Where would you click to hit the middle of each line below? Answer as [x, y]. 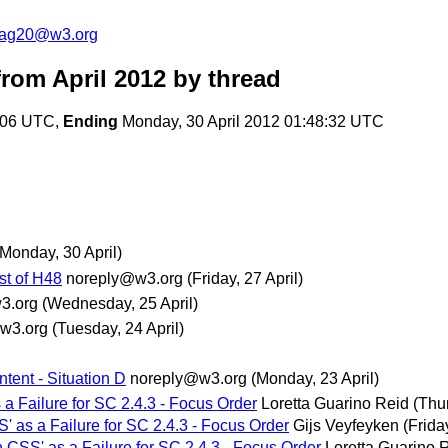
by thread [223, 79]
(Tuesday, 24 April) [118, 328]
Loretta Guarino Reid [335, 404]
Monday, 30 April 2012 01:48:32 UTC [251, 122]
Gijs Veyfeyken [346, 426]
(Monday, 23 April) [315, 379]
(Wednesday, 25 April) [120, 303]
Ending [90, 122]
